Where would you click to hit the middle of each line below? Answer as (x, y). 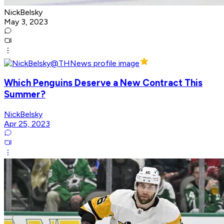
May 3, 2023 (26, 21)
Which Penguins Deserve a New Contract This (103, 83)
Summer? (25, 94)
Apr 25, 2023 (27, 124)
